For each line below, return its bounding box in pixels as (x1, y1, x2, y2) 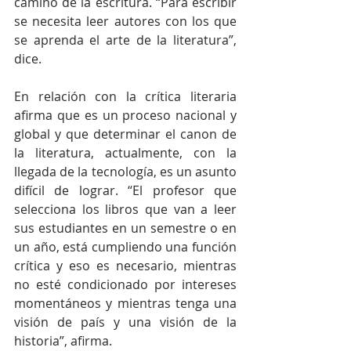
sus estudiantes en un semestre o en (14, 219, 237, 237)
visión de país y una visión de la (14, 313, 237, 331)
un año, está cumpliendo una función (14, 237, 237, 255)
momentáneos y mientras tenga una (14, 294, 237, 312)
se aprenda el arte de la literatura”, (14, 31, 237, 49)
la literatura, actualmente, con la (14, 143, 237, 161)
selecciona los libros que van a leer (14, 200, 237, 218)
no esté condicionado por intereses (14, 275, 237, 293)
